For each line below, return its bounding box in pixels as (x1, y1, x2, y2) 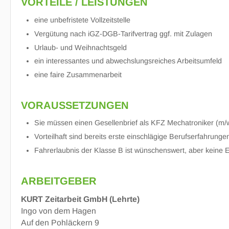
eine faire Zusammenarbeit (34, 71, 122, 79)
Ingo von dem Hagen (21, 207, 96, 216)
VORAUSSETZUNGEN (21, 100, 129, 111)
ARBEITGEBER (21, 175, 97, 187)
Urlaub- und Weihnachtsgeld (34, 43, 127, 52)
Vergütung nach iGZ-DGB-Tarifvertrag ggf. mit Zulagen (34, 29, 212, 38)
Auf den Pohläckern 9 (21, 218, 99, 227)
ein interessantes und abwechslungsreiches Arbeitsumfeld (34, 57, 222, 65)
